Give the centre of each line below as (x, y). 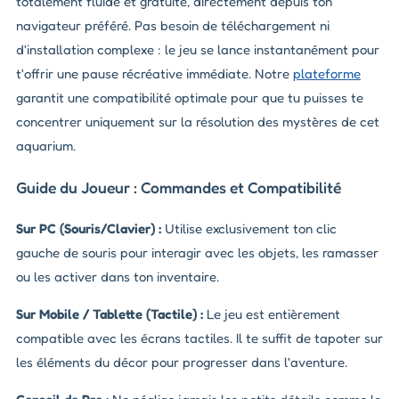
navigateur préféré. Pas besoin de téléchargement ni (173, 26)
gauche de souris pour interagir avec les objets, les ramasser (197, 253)
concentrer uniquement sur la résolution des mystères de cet (198, 122)
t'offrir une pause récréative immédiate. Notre (155, 74)
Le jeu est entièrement (272, 314)
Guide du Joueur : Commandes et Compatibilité (179, 187)
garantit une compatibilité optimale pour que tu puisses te (190, 98)
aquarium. (46, 146)
